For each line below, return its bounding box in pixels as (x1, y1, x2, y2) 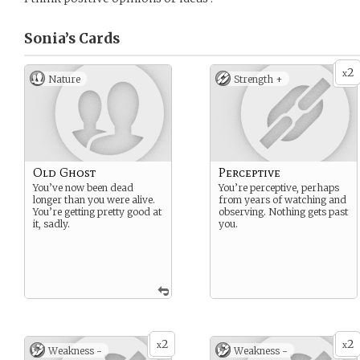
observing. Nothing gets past (219, 206, 348, 218)
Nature (48, 73, 80, 85)
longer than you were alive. (33, 194, 155, 206)
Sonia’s (24, 30, 76, 47)
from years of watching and (219, 194, 346, 206)
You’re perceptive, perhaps (219, 182, 339, 194)
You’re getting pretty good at (33, 206, 162, 218)
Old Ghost (33, 165, 96, 180)
